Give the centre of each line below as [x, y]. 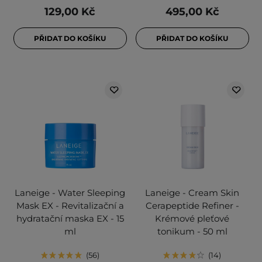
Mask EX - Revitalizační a [70, 206]
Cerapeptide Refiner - [192, 206]
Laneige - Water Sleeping [70, 193]
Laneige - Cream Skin [192, 193]
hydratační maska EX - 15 [70, 219]
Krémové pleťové [192, 219]
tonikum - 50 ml [192, 232]
